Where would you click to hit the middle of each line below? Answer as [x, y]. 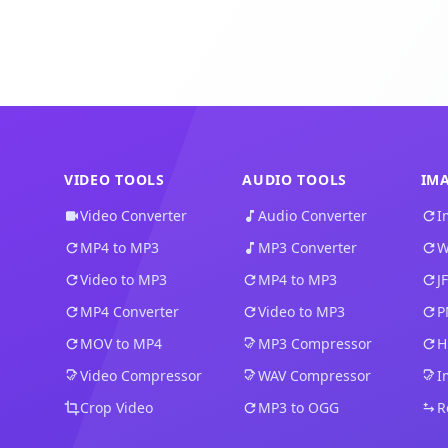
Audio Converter [313, 215]
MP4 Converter [129, 311]
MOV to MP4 [121, 343]
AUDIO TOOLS [294, 179]
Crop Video [116, 407]
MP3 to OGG [299, 407]
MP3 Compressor [315, 343]
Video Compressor [141, 375]
